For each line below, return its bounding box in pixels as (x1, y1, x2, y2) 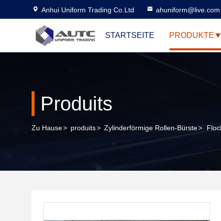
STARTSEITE (105, 31, 154, 39)
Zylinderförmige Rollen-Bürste (104, 124, 197, 132)
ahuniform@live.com (156, 6, 220, 14)
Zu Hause (32, 124, 62, 132)
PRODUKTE (169, 31, 214, 39)
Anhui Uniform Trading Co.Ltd (41, 6, 134, 14)
